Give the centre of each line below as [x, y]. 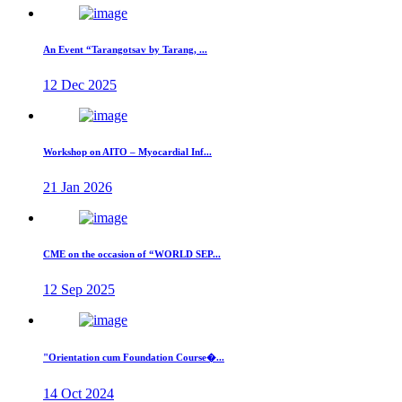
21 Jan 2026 [78, 187]
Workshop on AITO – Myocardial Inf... [127, 151]
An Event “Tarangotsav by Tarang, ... [125, 49]
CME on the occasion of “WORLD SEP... [132, 253]
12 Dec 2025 [80, 84]
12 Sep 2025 [79, 289]
